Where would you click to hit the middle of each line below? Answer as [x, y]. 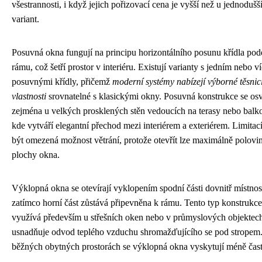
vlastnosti [29, 96]
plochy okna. [36, 154]
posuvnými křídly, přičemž [62, 81]
